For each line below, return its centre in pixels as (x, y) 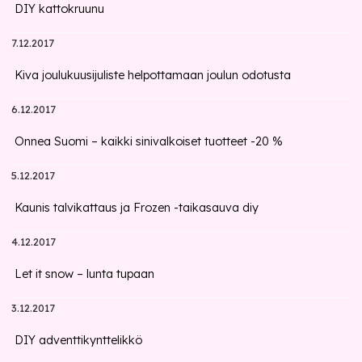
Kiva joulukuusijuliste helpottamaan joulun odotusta (153, 75)
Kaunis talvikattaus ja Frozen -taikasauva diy (137, 208)
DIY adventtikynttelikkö (79, 340)
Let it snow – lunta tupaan (85, 274)
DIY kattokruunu (60, 9)
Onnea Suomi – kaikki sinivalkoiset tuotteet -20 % (149, 141)
